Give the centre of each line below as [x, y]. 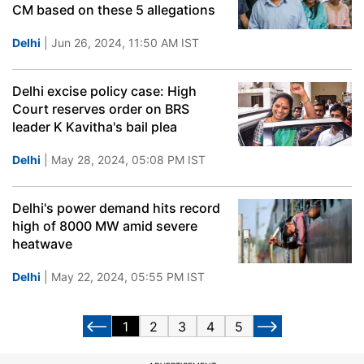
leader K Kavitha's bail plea [95, 127]
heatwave [42, 244]
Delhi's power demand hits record [116, 208]
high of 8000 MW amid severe [105, 226]
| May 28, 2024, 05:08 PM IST [123, 160]
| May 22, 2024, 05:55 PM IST [123, 277]
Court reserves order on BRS [101, 109]
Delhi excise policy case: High [104, 91]
